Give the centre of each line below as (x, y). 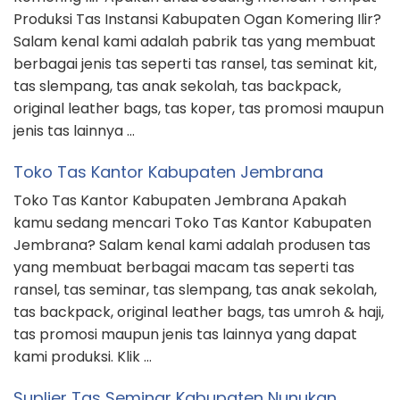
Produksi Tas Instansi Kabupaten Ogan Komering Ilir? (197, 20)
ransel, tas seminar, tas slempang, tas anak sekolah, (195, 290)
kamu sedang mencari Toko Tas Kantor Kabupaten (192, 223)
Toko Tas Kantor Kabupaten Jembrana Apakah (180, 201)
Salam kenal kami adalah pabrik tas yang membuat (195, 42)
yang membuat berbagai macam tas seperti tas (184, 268)
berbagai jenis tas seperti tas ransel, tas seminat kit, (195, 64)
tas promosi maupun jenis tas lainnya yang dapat (185, 335)
